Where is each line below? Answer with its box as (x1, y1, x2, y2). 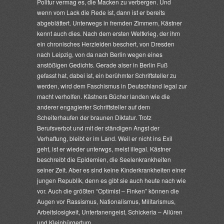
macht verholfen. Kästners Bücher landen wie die (37, 92, 170, 100)
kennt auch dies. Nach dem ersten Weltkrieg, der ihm (37, 29, 180, 37)
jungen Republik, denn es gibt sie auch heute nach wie (37, 176, 186, 184)
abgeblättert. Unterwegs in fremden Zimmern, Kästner (37, 18, 182, 27)
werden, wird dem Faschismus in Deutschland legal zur (37, 81, 187, 90)
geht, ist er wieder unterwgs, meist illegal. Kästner (37, 144, 171, 153)
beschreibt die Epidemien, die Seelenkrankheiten (37, 155, 171, 163)
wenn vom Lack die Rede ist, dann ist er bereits (37, 8, 165, 16)
